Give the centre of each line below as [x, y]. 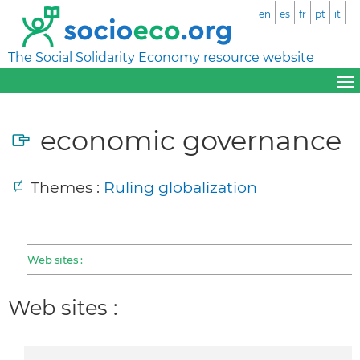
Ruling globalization [180, 187]
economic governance [191, 140]
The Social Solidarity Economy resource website [161, 57]
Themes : [67, 187]
